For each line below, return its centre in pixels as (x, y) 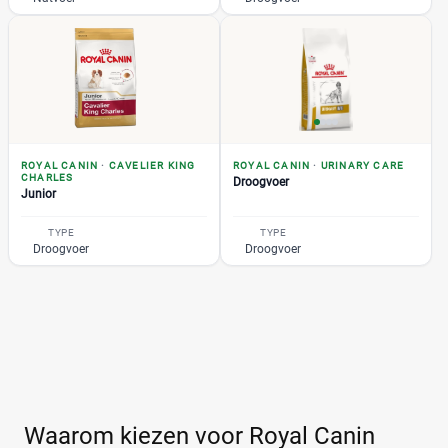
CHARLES (47, 177)
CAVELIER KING (152, 165)
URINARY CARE (362, 165)
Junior (38, 193)
